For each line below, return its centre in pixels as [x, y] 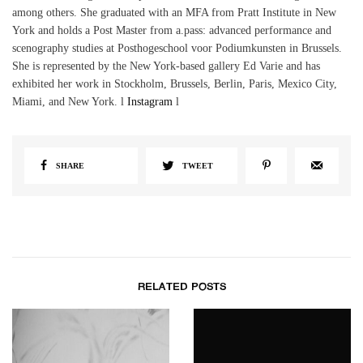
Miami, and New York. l [70, 102]
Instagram [150, 102]
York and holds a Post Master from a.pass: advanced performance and [172, 31]
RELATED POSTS [181, 288]
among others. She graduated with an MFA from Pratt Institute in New [175, 13]
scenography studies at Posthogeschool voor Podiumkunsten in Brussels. [177, 49]
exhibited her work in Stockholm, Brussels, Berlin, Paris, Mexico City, [175, 84]
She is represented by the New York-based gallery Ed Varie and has [167, 66]
